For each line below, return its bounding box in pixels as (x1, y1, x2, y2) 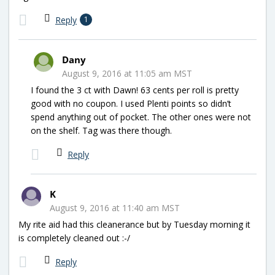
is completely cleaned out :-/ (18, 231, 130, 244)
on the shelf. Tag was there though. (31, 124, 172, 136)
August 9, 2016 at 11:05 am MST (62, 67, 192, 79)
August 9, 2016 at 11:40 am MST (50, 201, 180, 214)
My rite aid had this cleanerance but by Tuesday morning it (18, 218, 250, 230)
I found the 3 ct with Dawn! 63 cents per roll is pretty (31, 83, 239, 96)
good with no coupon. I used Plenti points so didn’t (31, 97, 231, 109)
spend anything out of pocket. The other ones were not (31, 110, 251, 123)
